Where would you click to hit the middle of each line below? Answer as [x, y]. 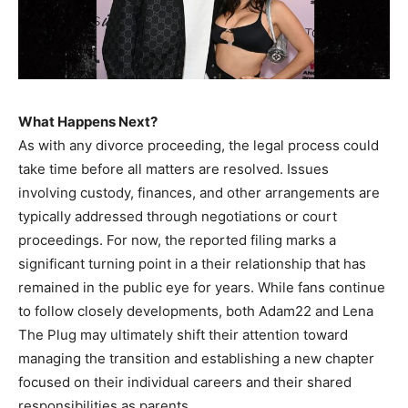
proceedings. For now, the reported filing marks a [177, 240]
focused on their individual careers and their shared [185, 382]
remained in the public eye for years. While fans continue [202, 288]
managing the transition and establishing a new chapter [196, 359]
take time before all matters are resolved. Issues [173, 169]
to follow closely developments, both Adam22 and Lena [196, 311]
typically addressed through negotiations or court [178, 217]
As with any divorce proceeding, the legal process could [199, 146]
